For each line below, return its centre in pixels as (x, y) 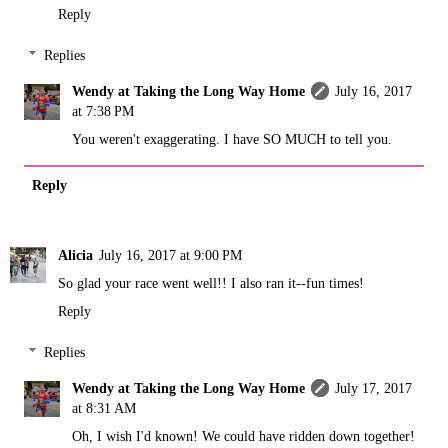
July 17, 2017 (374, 388)
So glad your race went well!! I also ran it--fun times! (211, 282)
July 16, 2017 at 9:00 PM (170, 254)
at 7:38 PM (103, 111)
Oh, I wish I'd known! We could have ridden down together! (244, 436)
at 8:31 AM (104, 408)
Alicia (75, 254)
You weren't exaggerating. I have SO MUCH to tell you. (232, 139)
